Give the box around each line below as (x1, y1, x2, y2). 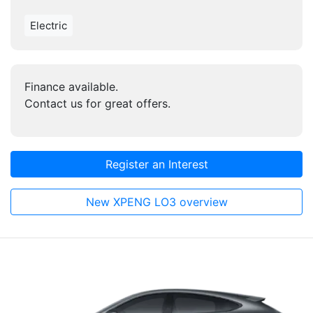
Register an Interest (105, 157, 208, 171)
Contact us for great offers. (24, 96, 170, 110)
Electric (30, 19, 67, 32)
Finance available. (24, 80, 118, 94)
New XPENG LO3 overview (85, 195, 228, 209)
